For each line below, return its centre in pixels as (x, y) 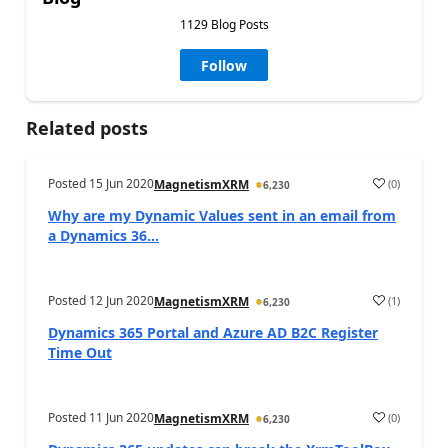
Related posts (87, 128)
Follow (224, 66)
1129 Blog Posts (224, 25)
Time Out (80, 353)
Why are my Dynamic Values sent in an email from (222, 216)
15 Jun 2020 (121, 184)
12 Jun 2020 (121, 301)
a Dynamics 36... (103, 236)
